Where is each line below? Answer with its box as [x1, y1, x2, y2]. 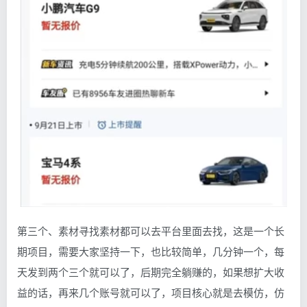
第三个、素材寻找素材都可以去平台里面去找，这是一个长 [17, 223, 284, 238]
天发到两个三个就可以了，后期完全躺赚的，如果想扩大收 [17, 265, 284, 280]
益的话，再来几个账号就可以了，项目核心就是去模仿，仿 [17, 285, 284, 300]
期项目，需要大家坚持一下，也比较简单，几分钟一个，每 [17, 244, 284, 259]
